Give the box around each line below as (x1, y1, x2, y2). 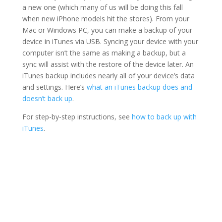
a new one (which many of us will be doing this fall (22, 2, 183, 12)
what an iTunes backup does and (86, 82, 192, 92)
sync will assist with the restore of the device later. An (22, 59, 194, 69)
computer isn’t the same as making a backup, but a (22, 48, 186, 57)
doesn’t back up (22, 93, 72, 103)
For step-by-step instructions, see (22, 111, 132, 121)
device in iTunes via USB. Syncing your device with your (22, 36, 198, 46)
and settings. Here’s (22, 82, 87, 92)
